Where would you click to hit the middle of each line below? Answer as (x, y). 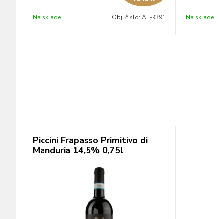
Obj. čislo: (127, 17)
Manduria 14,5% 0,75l (78, 150)
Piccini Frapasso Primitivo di (90, 140)
